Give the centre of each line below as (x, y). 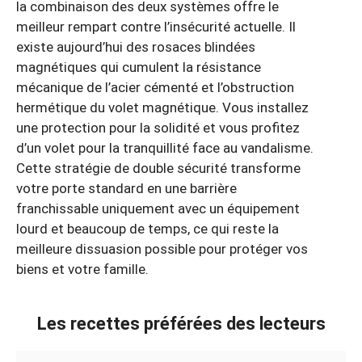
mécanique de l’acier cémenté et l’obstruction (155, 87)
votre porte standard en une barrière (126, 188)
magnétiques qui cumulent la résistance (139, 67)
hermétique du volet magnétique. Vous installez (162, 107)
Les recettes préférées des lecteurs (181, 324)
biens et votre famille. (82, 269)
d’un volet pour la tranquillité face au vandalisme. (165, 147)
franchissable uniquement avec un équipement (158, 208)
